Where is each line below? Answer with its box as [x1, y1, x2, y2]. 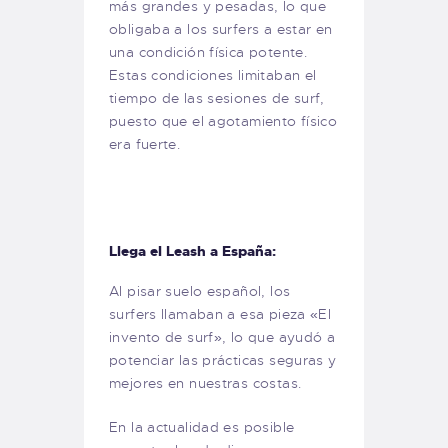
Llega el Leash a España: [109, 242, 276, 261]
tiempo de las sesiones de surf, [109, 89, 325, 108]
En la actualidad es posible [109, 418, 295, 437]
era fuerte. [109, 135, 181, 154]
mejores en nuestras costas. [109, 374, 302, 393]
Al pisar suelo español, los [109, 282, 291, 301]
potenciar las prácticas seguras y [109, 351, 337, 370]
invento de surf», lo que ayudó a [109, 328, 336, 347]
